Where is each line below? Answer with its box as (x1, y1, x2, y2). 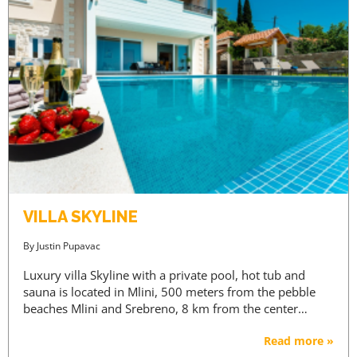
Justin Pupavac (37, 238, 100, 253)
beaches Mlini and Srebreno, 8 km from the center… (23, 300, 308, 316)
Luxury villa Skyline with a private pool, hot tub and (23, 266, 305, 283)
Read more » (264, 332, 334, 348)
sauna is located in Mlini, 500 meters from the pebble (23, 283, 316, 300)
